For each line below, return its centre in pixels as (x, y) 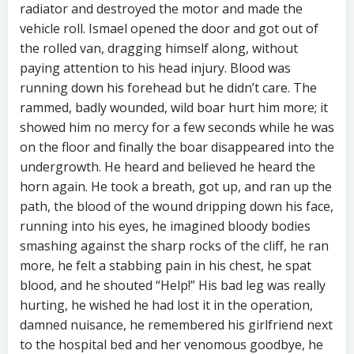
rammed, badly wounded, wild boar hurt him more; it (174, 108)
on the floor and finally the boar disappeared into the (177, 147)
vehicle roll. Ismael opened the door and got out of (169, 29)
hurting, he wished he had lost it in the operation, (166, 305)
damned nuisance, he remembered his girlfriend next (176, 325)
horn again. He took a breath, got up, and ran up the (176, 187)
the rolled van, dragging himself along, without (159, 49)
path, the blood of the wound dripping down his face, (177, 207)
